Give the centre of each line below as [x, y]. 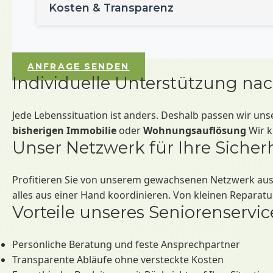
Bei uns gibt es [84, 33]
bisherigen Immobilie [64, 130]
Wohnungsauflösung [195, 130]
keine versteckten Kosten [176, 33]
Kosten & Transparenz [111, 8]
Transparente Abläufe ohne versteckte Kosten [118, 260]
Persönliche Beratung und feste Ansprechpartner [126, 244]
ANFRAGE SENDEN [79, 66]
